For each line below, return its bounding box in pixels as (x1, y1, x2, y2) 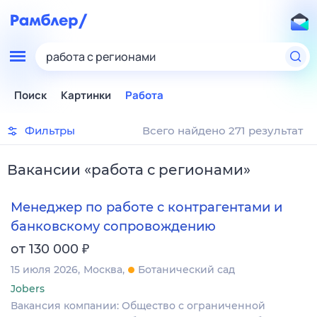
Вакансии (7, 161, 81, 178)
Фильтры (25, 124, 75, 137)
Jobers (11, 282, 45, 295)
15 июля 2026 (11, 263, 78, 276)
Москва (83, 263, 122, 276)
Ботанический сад (138, 263, 235, 276)
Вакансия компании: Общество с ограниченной (11, 299, 265, 312)
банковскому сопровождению (11, 218, 216, 234)
